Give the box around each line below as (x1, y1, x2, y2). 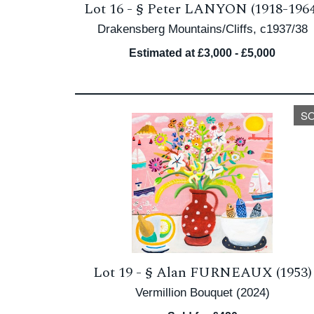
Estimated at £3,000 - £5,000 (129, 47, 276, 59)
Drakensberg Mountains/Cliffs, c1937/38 (97, 22, 308, 36)
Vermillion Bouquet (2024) (135, 286, 270, 299)
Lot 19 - (93, 262, 145, 283)
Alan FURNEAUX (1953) (156, 262, 312, 283)
